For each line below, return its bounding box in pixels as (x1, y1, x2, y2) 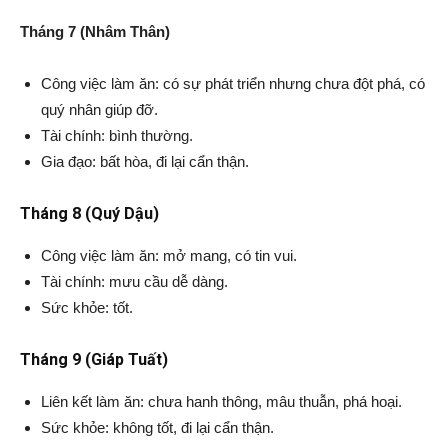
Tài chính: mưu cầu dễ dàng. (41, 273, 228, 290)
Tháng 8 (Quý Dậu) (20, 204, 159, 223)
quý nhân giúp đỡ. (41, 101, 158, 118)
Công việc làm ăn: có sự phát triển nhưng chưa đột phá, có (41, 75, 425, 92)
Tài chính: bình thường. (41, 127, 193, 144)
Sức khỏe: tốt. (41, 299, 133, 316)
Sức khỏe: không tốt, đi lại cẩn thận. (41, 419, 274, 436)
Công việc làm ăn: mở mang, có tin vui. (41, 247, 297, 264)
